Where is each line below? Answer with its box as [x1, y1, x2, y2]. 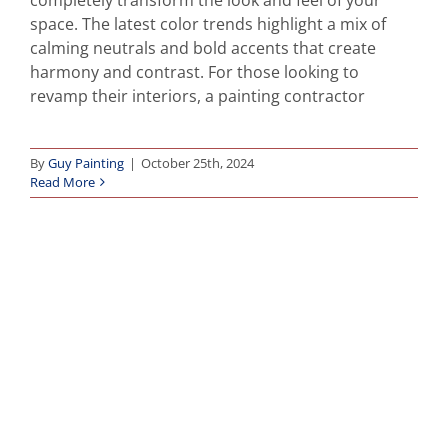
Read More [30, 172, 95, 191]
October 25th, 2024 [141, 153, 254, 172]
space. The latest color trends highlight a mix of [30, 12, 386, 35]
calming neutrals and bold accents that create [30, 36, 376, 59]
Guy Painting [48, 153, 124, 172]
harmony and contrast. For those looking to [30, 60, 359, 83]
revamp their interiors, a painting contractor [30, 84, 365, 107]
